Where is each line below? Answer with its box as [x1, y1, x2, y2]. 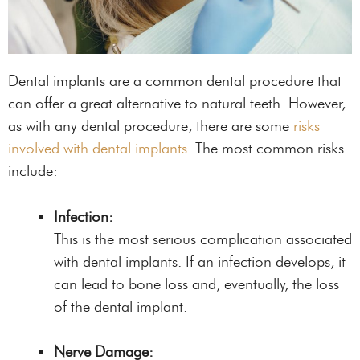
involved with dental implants [8, 139, 187, 158]
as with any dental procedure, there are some [8, 117, 293, 136]
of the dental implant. [54, 297, 187, 316]
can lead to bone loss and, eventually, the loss [54, 274, 339, 293]
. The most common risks [187, 139, 344, 158]
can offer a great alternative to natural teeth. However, [8, 94, 346, 113]
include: [8, 162, 58, 181]
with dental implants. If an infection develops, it [54, 252, 346, 271]
